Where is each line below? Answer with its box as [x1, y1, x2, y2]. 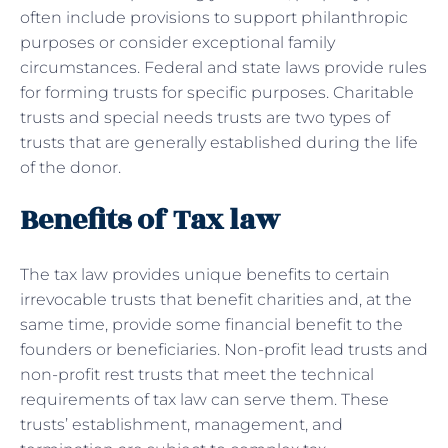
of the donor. [20, 157, 121, 177]
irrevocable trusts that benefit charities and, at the [20, 289, 412, 309]
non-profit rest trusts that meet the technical [20, 364, 374, 384]
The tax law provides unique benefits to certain [20, 264, 390, 284]
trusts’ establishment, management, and [20, 414, 343, 434]
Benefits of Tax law [20, 198, 280, 242]
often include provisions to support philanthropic [20, 7, 408, 27]
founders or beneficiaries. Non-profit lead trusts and [20, 339, 428, 359]
